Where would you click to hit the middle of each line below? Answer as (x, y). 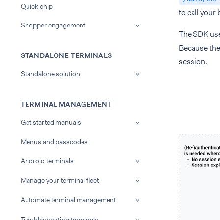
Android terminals (47, 161)
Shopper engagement (53, 25)
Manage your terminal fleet (60, 180)
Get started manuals (51, 122)
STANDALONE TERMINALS (66, 55)
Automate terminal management (68, 200)
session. (193, 62)
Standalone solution (50, 74)
